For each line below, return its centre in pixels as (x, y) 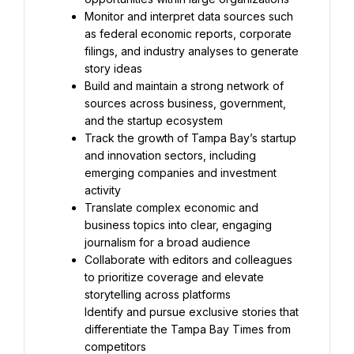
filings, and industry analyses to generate (192, 51)
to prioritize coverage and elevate (174, 277)
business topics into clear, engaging (178, 225)
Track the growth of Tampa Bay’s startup (190, 138)
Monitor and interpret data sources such (189, 16)
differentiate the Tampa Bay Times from (188, 329)
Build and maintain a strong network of (184, 86)
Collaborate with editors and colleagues (188, 260)
